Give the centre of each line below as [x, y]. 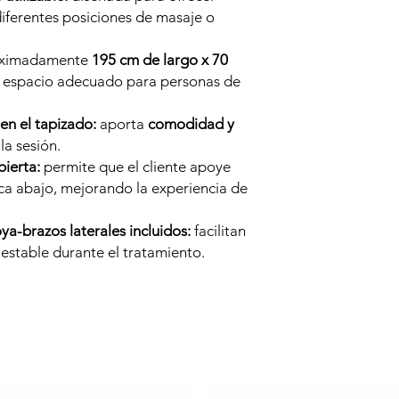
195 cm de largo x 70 [160, 60]
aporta [122, 124]
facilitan [218, 231]
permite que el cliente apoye [135, 167]
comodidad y [191, 124]
